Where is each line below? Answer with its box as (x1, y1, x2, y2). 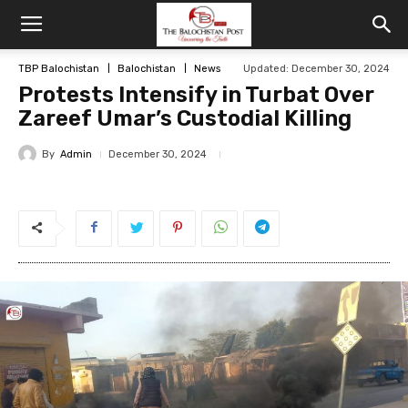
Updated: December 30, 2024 (243, 63, 390, 75)
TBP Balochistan (18, 62, 99, 75)
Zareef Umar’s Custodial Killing (18, 106, 352, 131)
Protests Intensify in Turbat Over (18, 82, 374, 107)
